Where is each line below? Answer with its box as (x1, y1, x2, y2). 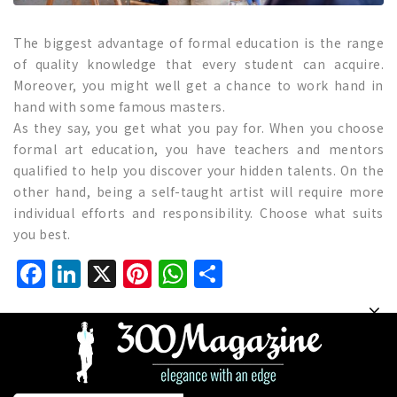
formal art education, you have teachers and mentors (13, 139, 384, 158)
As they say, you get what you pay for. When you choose (13, 118, 384, 136)
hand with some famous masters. (13, 97, 225, 115)
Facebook (45, 253, 179, 295)
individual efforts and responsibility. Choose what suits (13, 203, 384, 222)
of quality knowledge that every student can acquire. (13, 54, 384, 73)
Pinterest (152, 253, 275, 295)
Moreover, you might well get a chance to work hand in (13, 75, 384, 94)
